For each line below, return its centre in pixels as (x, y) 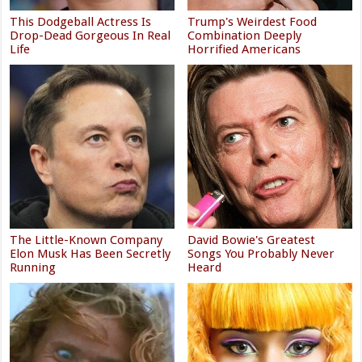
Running (33, 267)
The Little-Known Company (86, 240)
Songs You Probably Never (261, 253)
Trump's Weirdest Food (253, 21)
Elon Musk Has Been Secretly (90, 253)
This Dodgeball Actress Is (81, 21)
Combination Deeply (245, 35)
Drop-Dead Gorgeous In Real (90, 35)
